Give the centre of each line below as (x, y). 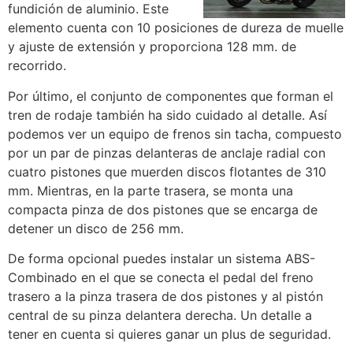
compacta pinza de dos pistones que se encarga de (163, 209)
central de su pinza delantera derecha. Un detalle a (160, 316)
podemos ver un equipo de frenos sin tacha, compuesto (175, 134)
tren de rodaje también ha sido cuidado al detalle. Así (167, 115)
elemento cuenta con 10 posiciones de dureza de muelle (176, 28)
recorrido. (37, 66)
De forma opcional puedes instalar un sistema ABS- (162, 259)
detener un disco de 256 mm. (96, 228)
